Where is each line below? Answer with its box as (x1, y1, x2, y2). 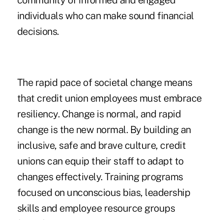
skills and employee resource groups (17, 202, 175, 215)
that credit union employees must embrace (17, 92, 202, 105)
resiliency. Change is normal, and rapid (17, 108, 181, 120)
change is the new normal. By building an (17, 124, 191, 136)
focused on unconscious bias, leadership (17, 187, 191, 199)
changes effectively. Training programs (17, 171, 183, 183)
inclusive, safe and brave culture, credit (17, 139, 186, 152)
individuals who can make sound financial (17, 10, 194, 22)
